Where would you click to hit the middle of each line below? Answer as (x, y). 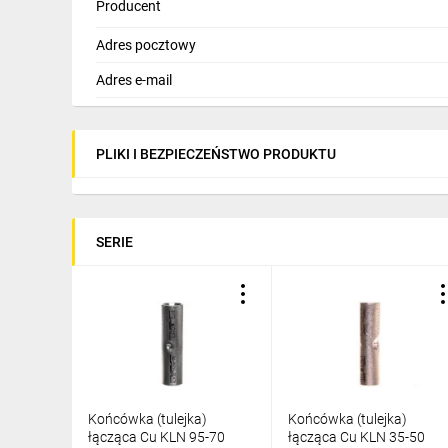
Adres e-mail (134, 79)
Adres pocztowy (146, 44)
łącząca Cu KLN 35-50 (356, 437)
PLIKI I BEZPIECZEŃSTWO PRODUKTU (216, 153)
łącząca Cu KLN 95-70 (156, 437)
